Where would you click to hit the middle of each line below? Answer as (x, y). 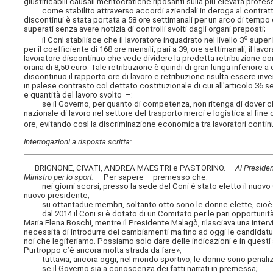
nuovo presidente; (57, 196)
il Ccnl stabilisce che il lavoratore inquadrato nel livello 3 (134, 40)
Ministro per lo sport (58, 177)
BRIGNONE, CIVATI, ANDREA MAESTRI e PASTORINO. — (130, 168)
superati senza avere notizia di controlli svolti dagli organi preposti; (145, 29)
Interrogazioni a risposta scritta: (78, 141)
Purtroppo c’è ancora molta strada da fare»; (103, 250)
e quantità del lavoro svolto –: (79, 95)
